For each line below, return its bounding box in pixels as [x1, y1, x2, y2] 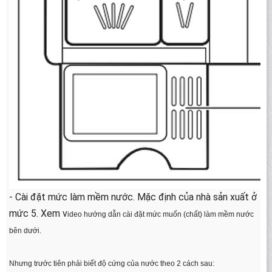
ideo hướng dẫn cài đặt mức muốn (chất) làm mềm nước [67, 210, 254, 219]
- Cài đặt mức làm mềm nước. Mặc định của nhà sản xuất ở [9, 191, 257, 203]
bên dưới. [9, 226, 41, 235]
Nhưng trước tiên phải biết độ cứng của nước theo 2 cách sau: [9, 259, 214, 268]
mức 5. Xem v [9, 208, 67, 219]
